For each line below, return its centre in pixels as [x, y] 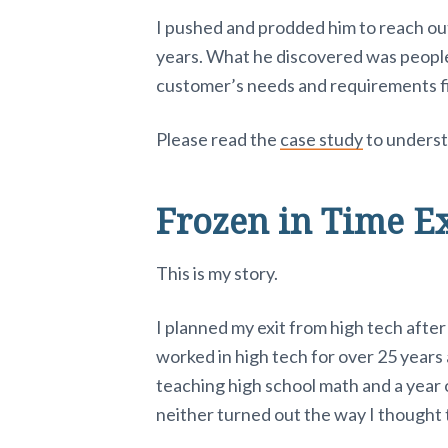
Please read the [218, 139]
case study [321, 139]
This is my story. [217, 273]
